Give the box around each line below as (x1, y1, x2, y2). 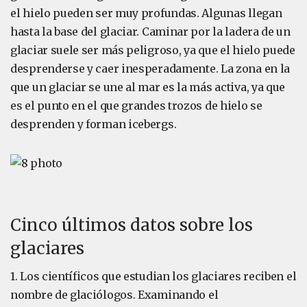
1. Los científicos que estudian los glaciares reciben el (10, 269, 297, 283)
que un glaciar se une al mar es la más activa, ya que (10, 80, 286, 94)
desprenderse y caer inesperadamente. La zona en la (10, 62, 291, 75)
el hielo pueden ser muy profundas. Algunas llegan (10, 6, 282, 20)
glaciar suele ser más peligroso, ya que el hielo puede (10, 43, 295, 57)
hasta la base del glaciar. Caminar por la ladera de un (10, 25, 291, 38)
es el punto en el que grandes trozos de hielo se (10, 99, 262, 112)
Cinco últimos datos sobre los (10, 214, 253, 236)
